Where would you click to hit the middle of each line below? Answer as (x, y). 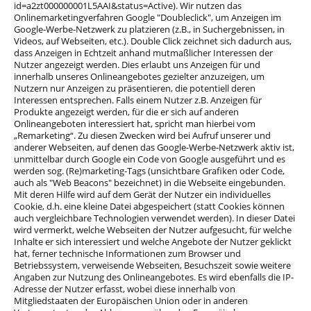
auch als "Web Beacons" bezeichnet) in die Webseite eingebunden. (150, 182)
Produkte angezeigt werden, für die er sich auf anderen (126, 111)
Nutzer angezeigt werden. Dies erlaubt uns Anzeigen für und (137, 64)
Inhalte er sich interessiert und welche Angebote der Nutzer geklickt (153, 241)
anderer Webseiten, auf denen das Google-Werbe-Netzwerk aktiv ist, (154, 147)
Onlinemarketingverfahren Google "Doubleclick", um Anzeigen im (148, 17)
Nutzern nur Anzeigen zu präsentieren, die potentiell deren (135, 88)
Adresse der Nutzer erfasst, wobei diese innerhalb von (125, 288)
